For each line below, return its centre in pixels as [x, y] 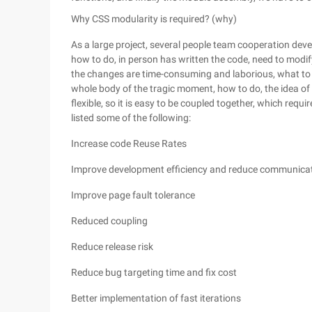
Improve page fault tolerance [133, 195]
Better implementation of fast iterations [156, 298]
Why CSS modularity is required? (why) [154, 19]
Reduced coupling [109, 221]
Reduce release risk [112, 247]
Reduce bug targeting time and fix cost [154, 272]
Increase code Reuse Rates [129, 143]
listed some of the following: [131, 118]
